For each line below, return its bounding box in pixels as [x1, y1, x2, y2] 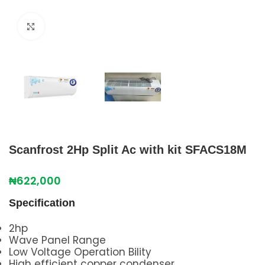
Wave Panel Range [9, 233, 106, 247]
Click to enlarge [44, 20, 119, 33]
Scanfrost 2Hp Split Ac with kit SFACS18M [9, 143, 247, 156]
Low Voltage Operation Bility [9, 245, 151, 259]
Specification [9, 197, 75, 209]
